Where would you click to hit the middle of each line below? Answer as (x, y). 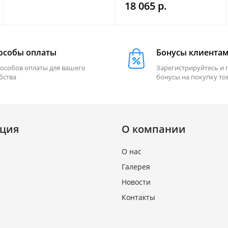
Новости (136, 182)
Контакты (138, 197)
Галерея (136, 167)
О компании (154, 129)
